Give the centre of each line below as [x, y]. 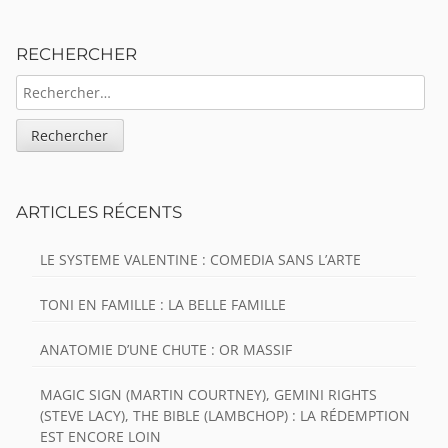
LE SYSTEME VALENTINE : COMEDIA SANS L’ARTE [200, 260]
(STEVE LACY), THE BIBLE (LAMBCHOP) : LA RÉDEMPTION [225, 416]
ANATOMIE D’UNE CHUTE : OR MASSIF [166, 350]
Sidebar [57, 35]
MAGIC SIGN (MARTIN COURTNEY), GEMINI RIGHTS [208, 395]
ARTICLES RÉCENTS [99, 212]
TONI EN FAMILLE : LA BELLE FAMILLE [163, 305]
